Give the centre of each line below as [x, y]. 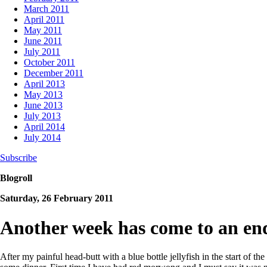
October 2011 [49, 63]
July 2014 [42, 138]
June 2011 [43, 41]
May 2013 [43, 95]
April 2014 [44, 127]
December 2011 [54, 73]
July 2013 [42, 116]
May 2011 [43, 30]
